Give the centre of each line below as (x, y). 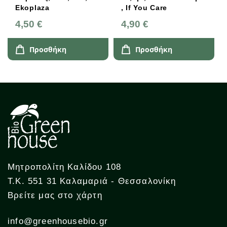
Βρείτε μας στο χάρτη (55, 196)
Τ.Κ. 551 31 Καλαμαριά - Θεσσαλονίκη (92, 181)
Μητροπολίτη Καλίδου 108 (65, 167)
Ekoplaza (32, 8)
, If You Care (147, 8)
